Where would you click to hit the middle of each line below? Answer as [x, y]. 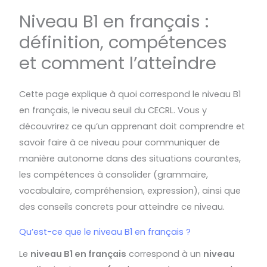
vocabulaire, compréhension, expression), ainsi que [130, 191]
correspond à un [165, 254]
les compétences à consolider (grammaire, [114, 175]
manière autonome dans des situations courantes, [130, 159]
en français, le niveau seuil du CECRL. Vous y [113, 111]
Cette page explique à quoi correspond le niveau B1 [130, 94]
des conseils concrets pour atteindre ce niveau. [122, 207]
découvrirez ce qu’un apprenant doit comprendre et [132, 127]
